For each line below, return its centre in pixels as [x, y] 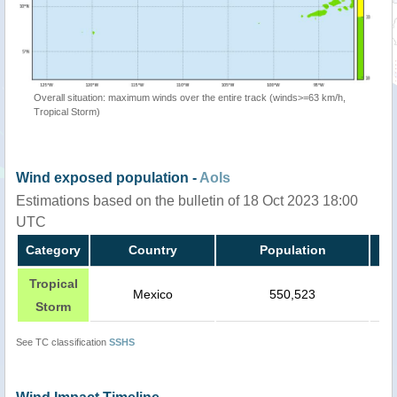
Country [152, 250]
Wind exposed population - [108, 178]
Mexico [152, 295]
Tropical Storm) [67, 112]
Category [53, 250]
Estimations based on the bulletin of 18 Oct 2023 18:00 [187, 201]
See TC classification [62, 343]
